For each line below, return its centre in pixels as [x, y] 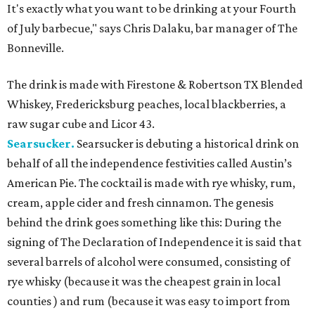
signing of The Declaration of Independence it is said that [154, 242]
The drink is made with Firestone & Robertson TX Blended [155, 85]
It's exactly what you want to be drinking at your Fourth [152, 9]
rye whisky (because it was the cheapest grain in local [144, 282]
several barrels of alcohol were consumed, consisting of [149, 262]
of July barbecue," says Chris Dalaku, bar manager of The [152, 28]
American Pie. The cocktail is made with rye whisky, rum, [151, 183]
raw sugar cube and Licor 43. [81, 124]
